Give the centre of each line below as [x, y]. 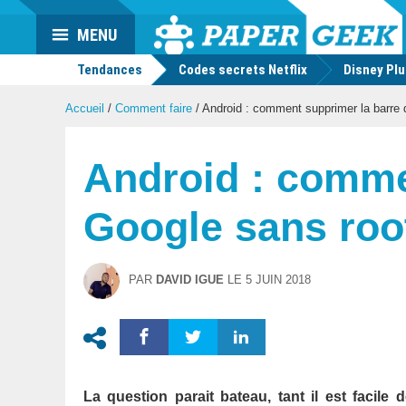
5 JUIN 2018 [278, 280]
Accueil [85, 108]
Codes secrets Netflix [243, 70]
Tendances [108, 70]
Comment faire [154, 108]
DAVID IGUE [190, 280]
